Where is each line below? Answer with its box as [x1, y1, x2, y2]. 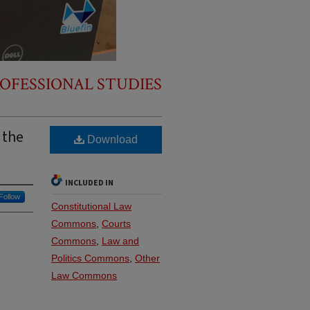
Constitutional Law [51, 201, 131, 212]
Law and [102, 235, 139, 246]
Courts [102, 218, 131, 229]
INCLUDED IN [65, 177, 113, 189]
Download [84, 134, 138, 145]
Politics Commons [51, 253, 129, 264]
